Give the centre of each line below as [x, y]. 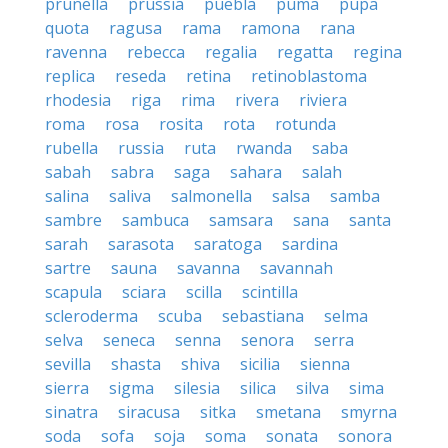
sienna [325, 364]
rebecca [156, 52]
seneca [129, 340]
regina [377, 52]
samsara [241, 220]
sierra [67, 388]
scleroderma [91, 316]
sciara [144, 292]
